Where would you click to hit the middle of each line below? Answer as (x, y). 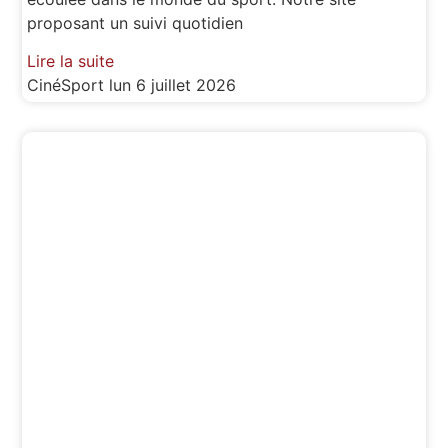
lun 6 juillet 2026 (173, 85)
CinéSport (68, 85)
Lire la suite (71, 61)
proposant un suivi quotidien (135, 23)
